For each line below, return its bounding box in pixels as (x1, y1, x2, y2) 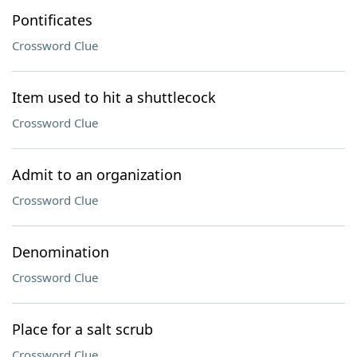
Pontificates (12, 10, 92, 29)
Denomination (12, 242, 109, 261)
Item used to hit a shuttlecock (12, 88, 216, 107)
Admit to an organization (12, 165, 182, 184)
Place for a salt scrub (12, 320, 153, 339)
